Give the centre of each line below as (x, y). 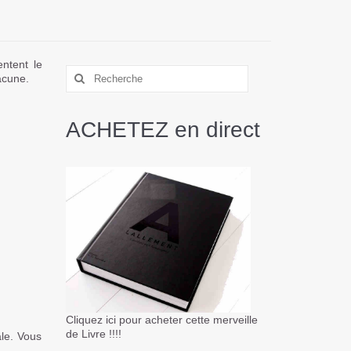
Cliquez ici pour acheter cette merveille (161, 319)
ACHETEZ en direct (163, 129)
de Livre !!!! (93, 333)
